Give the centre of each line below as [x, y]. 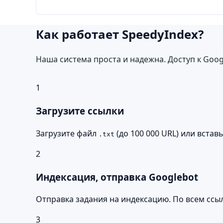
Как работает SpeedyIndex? [120, 34]
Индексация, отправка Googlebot [117, 177]
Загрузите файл [67, 133]
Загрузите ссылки [80, 111]
